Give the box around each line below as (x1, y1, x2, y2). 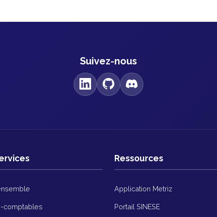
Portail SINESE (114, 202, 160, 211)
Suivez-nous (80, 55, 137, 67)
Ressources (114, 153, 163, 164)
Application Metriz (114, 185, 172, 193)
